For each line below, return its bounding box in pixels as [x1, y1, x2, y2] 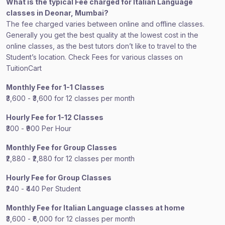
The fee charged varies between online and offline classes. [6, 20, 204, 28]
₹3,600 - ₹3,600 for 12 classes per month [6, 94, 135, 102]
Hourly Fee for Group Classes [6, 173, 111, 182]
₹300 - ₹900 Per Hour [6, 124, 71, 133]
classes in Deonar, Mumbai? [6, 9, 108, 17]
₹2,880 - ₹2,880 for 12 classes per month [6, 154, 135, 163]
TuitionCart [6, 64, 42, 72]
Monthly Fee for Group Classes [6, 143, 117, 152]
